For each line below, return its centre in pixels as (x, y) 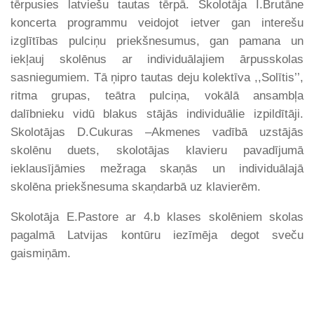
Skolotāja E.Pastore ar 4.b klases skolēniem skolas (157, 217)
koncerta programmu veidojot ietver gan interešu (157, 23)
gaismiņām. (41, 253)
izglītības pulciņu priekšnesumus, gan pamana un (157, 41)
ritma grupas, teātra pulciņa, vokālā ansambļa (157, 96)
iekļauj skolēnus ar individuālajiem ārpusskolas (157, 59)
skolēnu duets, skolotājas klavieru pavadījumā (157, 150)
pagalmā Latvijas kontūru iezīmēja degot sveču (157, 235)
